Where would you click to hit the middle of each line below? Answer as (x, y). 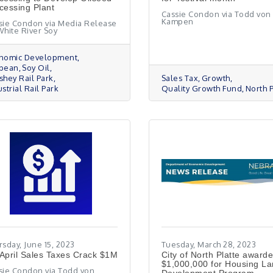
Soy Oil (36, 68)
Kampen (177, 21)
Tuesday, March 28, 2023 (209, 244)
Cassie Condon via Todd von (216, 14)
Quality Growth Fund (202, 88)
